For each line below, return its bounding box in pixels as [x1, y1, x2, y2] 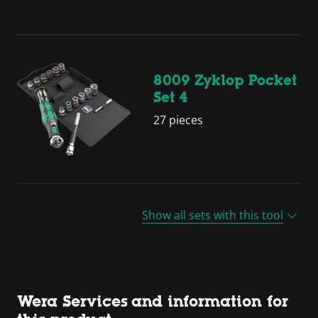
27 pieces [153, 112, 203, 128]
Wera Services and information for [17, 292, 288, 310]
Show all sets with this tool [142, 207, 283, 223]
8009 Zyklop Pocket [153, 72, 297, 89]
